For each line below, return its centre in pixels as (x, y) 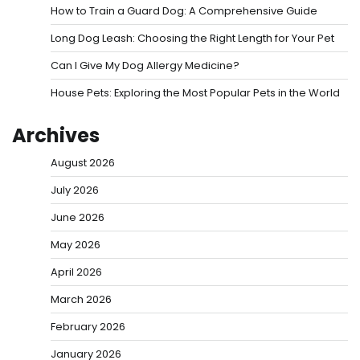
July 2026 (75, 190)
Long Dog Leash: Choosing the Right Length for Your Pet (192, 38)
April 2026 (76, 272)
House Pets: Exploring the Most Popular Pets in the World (195, 92)
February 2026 (88, 326)
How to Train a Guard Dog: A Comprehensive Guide (184, 10)
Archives (56, 135)
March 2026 (81, 299)
